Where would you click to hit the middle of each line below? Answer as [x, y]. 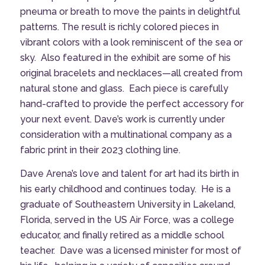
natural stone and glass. [72, 88]
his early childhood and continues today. [108, 189]
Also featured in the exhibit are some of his [135, 57]
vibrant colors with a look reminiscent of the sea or [131, 42]
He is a [216, 189]
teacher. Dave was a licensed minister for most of [130, 250]
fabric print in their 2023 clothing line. [100, 150]
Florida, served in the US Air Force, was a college [127, 219]
